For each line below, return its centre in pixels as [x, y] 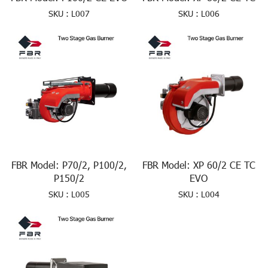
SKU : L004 [199, 194]
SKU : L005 [69, 194]
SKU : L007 [69, 13]
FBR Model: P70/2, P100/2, [69, 165]
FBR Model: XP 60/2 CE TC [199, 165]
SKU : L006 [199, 13]
